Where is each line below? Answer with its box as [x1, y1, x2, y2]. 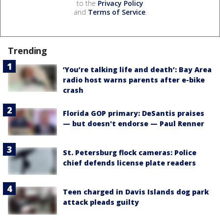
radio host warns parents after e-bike [63, 75, 205, 84]
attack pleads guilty [63, 197, 139, 207]
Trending [8, 44, 48, 56]
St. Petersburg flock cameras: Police [63, 148, 196, 158]
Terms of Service [87, 7, 145, 17]
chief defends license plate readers [63, 158, 196, 168]
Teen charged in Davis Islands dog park [63, 187, 209, 197]
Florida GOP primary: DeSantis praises [63, 108, 204, 118]
